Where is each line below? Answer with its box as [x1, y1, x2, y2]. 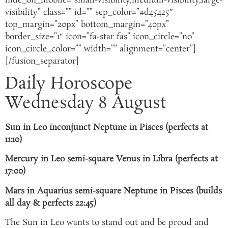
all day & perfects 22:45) [5, 197, 96, 209]
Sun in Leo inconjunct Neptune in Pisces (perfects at [5, 122, 208, 134]
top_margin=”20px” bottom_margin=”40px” [5, 18, 169, 31]
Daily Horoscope [5, 73, 133, 96]
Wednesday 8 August [5, 92, 166, 116]
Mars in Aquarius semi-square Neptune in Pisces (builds [5, 185, 222, 197]
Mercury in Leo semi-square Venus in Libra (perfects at [5, 153, 218, 165]
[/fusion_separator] [5, 55, 79, 67]
